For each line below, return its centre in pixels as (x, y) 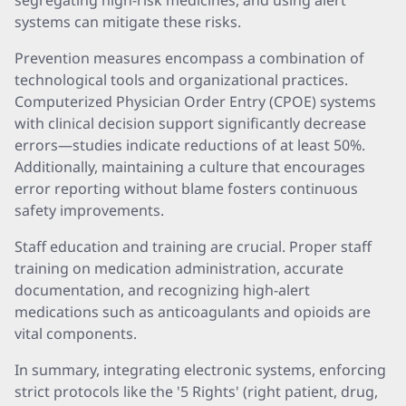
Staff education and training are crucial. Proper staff (193, 246)
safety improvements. (89, 210)
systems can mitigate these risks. (128, 22)
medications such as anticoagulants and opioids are (193, 312)
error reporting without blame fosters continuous (186, 188)
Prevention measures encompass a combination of (189, 58)
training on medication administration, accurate (179, 268)
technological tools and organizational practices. (181, 80)
